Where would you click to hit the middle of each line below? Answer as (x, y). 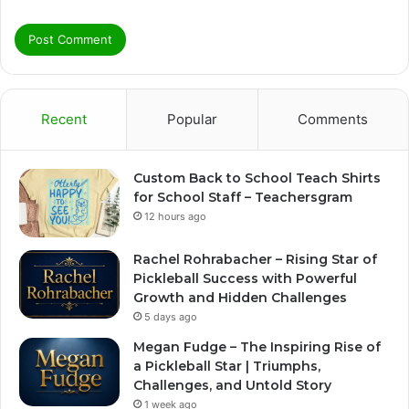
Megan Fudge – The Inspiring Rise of (257, 347)
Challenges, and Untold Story (232, 386)
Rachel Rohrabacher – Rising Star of (255, 260)
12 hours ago (175, 217)
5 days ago (171, 317)
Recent (63, 120)
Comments (333, 120)
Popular (192, 120)
